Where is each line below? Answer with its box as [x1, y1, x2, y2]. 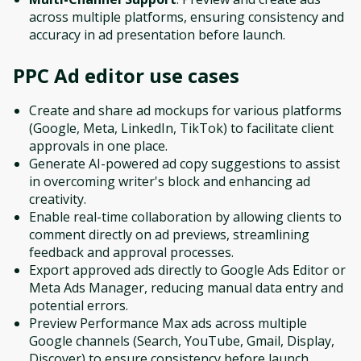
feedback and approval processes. [29, 243, 234, 261]
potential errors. [29, 296, 128, 314]
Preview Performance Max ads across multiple [29, 313, 307, 332]
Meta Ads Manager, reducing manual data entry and [29, 278, 343, 297]
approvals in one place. [29, 136, 168, 155]
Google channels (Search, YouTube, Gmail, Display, [29, 331, 334, 350]
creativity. [29, 189, 86, 208]
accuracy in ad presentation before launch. [29, 25, 285, 44]
